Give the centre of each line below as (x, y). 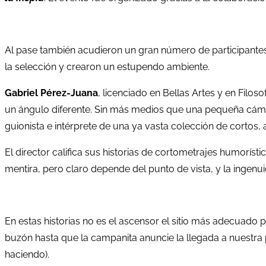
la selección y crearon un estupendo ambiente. (107, 66)
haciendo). (27, 254)
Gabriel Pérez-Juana (51, 93)
